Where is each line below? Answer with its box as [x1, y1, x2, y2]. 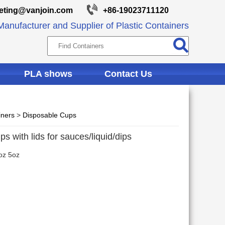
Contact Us [104, 69, 152, 79]
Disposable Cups [23, 111, 76, 119]
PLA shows [24, 69, 72, 79]
